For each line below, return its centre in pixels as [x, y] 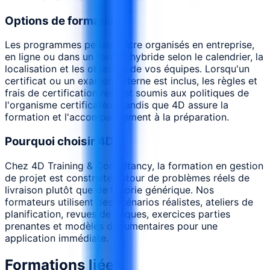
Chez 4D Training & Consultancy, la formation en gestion [134, 165]
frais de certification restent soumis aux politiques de [127, 93]
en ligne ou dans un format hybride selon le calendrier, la [134, 57]
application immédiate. [57, 238]
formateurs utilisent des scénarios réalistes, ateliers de [129, 202]
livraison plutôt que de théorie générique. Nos [109, 190]
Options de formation [63, 20]
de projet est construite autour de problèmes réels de [127, 177]
